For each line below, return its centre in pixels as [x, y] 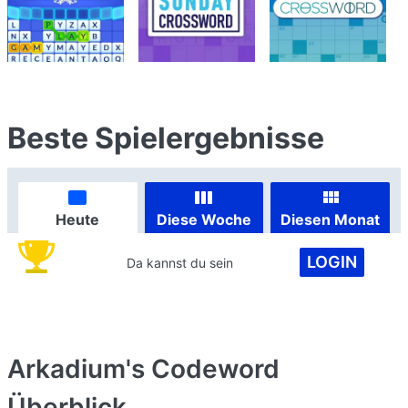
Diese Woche [204, 219]
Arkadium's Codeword [143, 369]
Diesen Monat [331, 219]
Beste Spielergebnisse [166, 138]
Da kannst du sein [180, 262]
